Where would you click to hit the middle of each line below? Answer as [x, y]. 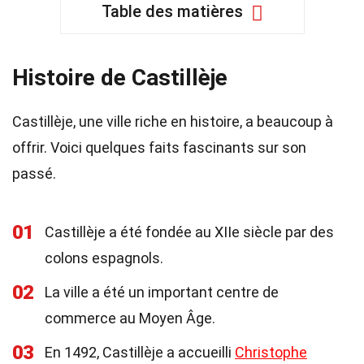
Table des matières [172, 11]
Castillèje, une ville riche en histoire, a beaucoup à [173, 121]
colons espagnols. [104, 258]
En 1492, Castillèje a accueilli [140, 352]
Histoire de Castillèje [120, 78]
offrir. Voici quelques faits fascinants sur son [159, 147]
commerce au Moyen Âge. [130, 318]
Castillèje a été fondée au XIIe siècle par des [189, 232]
